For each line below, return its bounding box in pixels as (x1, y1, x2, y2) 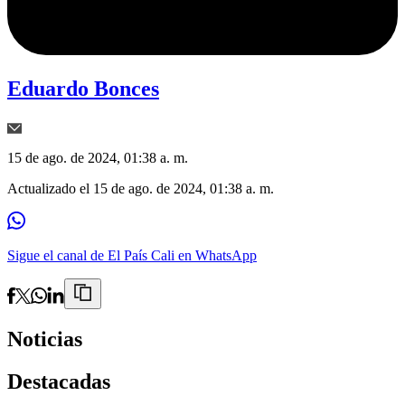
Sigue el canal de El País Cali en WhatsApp (7, 248, 257, 264)
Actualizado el (7, 181, 93, 197)
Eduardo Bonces (7, 77, 159, 101)
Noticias (7, 327, 82, 352)
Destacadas (7, 370, 110, 394)
